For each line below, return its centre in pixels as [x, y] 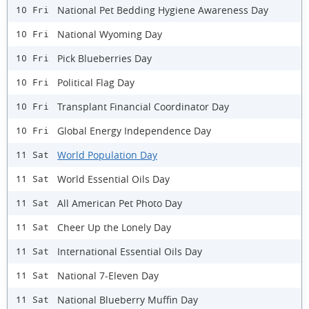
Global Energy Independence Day [134, 130]
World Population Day [107, 154]
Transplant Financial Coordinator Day [143, 106]
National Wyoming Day [110, 34]
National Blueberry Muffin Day [128, 299]
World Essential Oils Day [113, 179]
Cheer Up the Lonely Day [114, 227]
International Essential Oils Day [130, 251]
